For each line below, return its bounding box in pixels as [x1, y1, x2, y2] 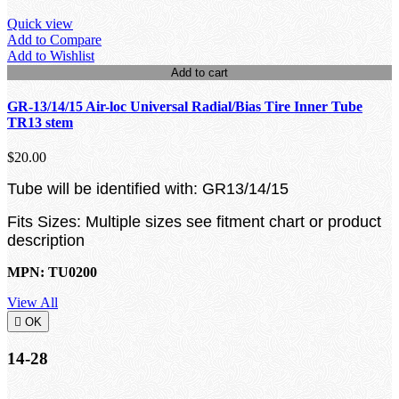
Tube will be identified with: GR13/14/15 [7, 180, 289, 199]
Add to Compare [7, 31, 102, 47]
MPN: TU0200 [7, 265, 97, 281]
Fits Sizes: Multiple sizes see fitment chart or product [7, 213, 381, 232]
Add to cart [171, 65, 228, 79]
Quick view [7, 15, 73, 31]
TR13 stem [7, 114, 73, 130]
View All [7, 295, 58, 311]
